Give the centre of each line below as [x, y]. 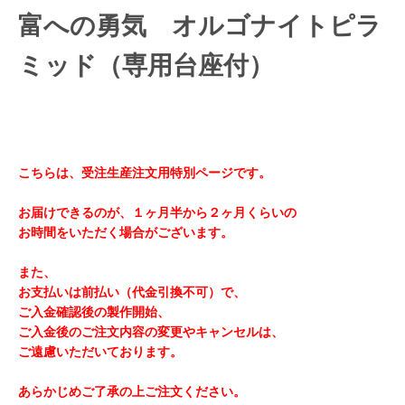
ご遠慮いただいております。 [100, 351]
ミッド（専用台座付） [146, 66]
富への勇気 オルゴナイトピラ [200, 26]
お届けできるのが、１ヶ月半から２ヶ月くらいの [157, 212]
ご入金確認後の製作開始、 [94, 311]
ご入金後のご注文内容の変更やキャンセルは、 [151, 331]
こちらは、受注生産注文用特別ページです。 [145, 172]
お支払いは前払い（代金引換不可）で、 [132, 292]
